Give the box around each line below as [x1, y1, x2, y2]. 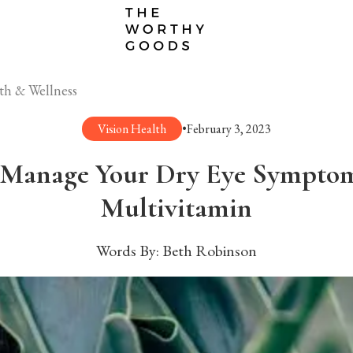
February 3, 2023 [187, 121, 271, 137]
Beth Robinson [162, 240, 257, 261]
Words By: [96, 240, 162, 261]
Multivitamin [101, 191, 252, 225]
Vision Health [98, 121, 166, 137]
